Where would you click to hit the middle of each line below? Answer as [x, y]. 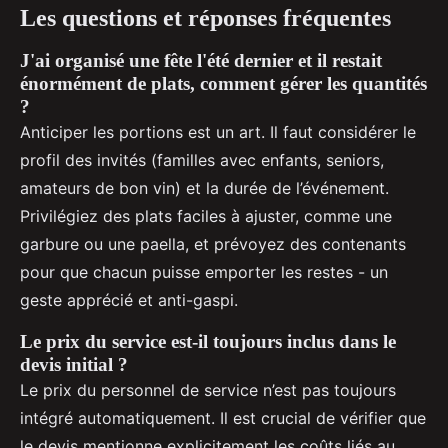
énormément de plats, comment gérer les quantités [223, 83]
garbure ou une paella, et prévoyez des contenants [213, 243]
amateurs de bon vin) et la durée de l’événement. [204, 187]
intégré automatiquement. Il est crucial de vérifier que [223, 417]
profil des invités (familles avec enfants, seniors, [202, 159]
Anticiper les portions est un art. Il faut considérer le [218, 131]
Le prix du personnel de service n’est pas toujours [208, 389]
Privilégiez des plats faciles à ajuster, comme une [206, 215]
